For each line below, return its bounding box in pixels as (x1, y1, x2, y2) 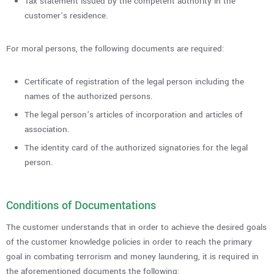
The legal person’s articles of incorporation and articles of (24, 108, 243, 120)
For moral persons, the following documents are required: (6, 42, 224, 54)
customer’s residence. (24, 9, 108, 21)
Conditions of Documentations (6, 197, 156, 213)
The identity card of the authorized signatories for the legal (24, 141, 248, 154)
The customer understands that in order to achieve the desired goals (6, 221, 267, 233)
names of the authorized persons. (24, 90, 153, 102)
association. (24, 123, 70, 135)
